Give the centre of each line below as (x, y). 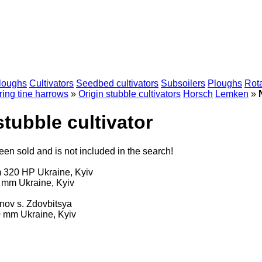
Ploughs (225, 83)
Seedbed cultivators (117, 83)
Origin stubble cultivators (130, 94)
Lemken (232, 94)
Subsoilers (183, 83)
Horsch (198, 94)
